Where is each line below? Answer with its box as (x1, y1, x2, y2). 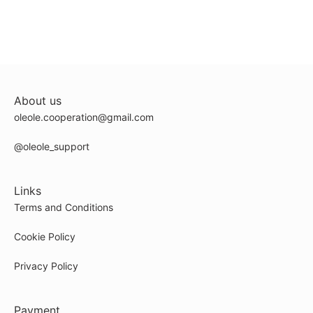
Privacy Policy (14, 260, 78, 272)
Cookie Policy (14, 231, 75, 242)
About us (14, 94, 61, 108)
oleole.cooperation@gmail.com (14, 111, 154, 123)
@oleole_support (14, 140, 89, 152)
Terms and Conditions (14, 201, 113, 213)
